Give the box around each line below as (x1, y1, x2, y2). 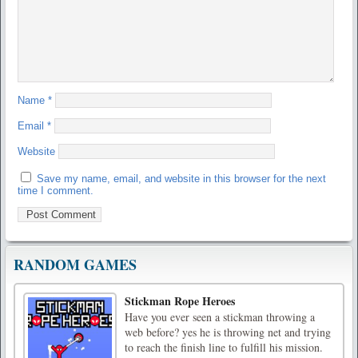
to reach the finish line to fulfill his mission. (125, 340, 323, 356)
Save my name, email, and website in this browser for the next (37, 173, 326, 185)
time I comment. (18, 185, 93, 197)
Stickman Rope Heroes (125, 292, 235, 310)
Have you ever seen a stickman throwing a (125, 309, 315, 325)
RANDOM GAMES (14, 254, 137, 276)
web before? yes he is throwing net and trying (125, 324, 331, 340)
